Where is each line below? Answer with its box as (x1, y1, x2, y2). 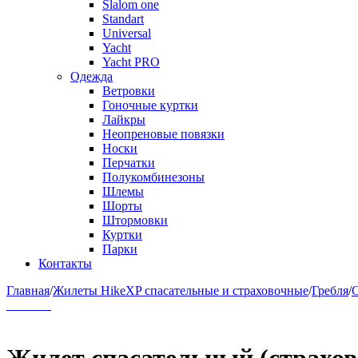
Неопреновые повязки (102, 127, 225, 141)
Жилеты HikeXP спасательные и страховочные (53, 284, 308, 297)
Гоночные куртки (102, 98, 198, 112)
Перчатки (102, 156, 155, 169)
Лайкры (102, 113, 145, 126)
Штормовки (102, 213, 168, 227)
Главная (6, 284, 50, 297)
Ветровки (102, 84, 155, 97)
